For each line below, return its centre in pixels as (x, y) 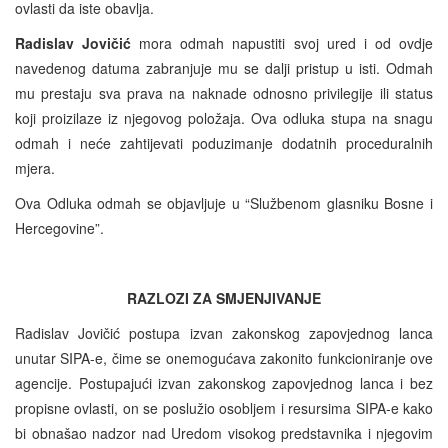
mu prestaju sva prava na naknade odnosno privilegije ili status (224, 92)
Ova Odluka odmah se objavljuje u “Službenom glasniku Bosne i (224, 202)
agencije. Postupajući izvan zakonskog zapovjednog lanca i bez (224, 382)
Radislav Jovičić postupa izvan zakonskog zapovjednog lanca (224, 332)
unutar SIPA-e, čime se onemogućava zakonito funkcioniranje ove (224, 357)
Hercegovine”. (61, 227)
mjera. (35, 167)
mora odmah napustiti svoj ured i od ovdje (282, 42)
